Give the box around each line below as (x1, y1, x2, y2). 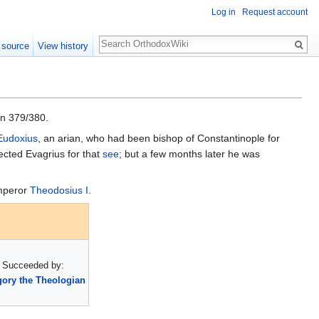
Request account (242, 7, 308, 18)
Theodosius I (30, 184, 88, 197)
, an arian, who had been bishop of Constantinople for (38, 132, 280, 145)
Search (98, 28, 146, 45)
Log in (211, 7, 236, 18)
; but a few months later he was (119, 148, 260, 160)
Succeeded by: (2, 260, 64, 271)
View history (38, 41, 89, 51)
